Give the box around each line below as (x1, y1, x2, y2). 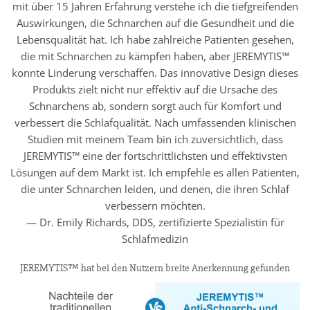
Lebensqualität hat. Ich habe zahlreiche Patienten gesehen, (16, 32, 294, 46)
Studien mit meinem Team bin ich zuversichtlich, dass (27, 131, 283, 146)
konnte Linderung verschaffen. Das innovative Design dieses (12, 65, 298, 80)
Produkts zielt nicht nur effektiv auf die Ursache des (33, 82, 277, 96)
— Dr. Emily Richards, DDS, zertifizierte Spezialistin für (26, 215, 284, 229)
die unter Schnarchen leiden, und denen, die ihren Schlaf (21, 181, 289, 196)
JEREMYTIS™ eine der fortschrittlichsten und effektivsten (23, 148, 287, 163)
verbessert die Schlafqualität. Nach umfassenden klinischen (14, 115, 296, 129)
